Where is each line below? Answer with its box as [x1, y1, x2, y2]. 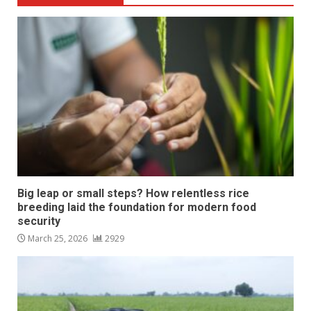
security [17, 215, 60, 228]
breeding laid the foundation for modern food [17, 201, 256, 215]
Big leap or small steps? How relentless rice [17, 187, 249, 201]
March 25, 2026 [26, 233, 90, 245]
